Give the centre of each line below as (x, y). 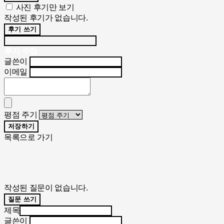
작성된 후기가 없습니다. (46, 18)
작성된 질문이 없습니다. (46, 188)
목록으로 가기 (28, 137)
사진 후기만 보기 (45, 7)
